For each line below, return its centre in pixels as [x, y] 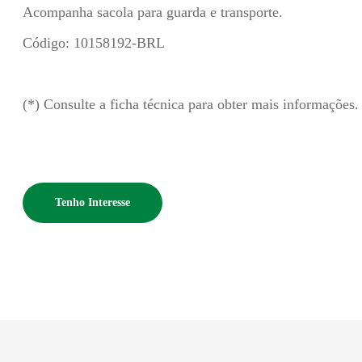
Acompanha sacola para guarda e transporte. [152, 12]
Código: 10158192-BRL [93, 43]
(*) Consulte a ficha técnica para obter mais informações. [190, 104]
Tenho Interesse [92, 202]
